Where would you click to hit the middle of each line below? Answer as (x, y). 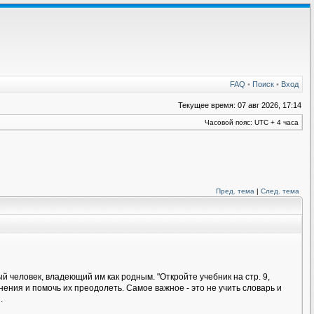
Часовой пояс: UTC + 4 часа (252, 122)
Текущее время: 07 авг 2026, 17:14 (240, 105)
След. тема (280, 191)
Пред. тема (235, 191)
